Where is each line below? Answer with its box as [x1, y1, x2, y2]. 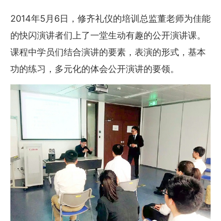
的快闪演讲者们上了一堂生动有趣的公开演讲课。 [10, 29, 206, 40]
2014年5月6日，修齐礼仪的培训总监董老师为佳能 [10, 12, 211, 24]
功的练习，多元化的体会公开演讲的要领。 [10, 63, 179, 74]
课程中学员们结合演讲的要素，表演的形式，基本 [10, 46, 206, 57]
